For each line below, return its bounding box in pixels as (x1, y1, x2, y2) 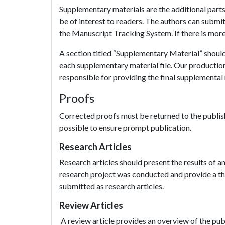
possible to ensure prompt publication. (59, 123, 193, 132)
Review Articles (59, 200, 123, 211)
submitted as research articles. (59, 181, 164, 191)
